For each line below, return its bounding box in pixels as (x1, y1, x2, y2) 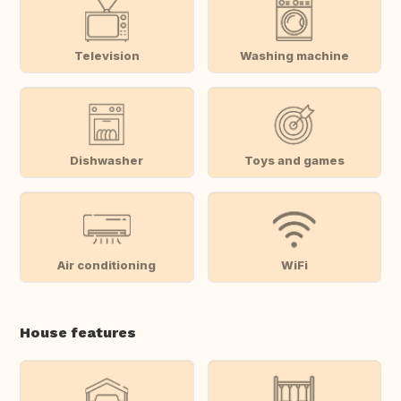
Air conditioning (57, 257, 157, 272)
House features (20, 324, 136, 342)
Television (73, 47, 140, 63)
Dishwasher (70, 152, 144, 167)
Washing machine (239, 47, 349, 63)
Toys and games (243, 152, 345, 167)
